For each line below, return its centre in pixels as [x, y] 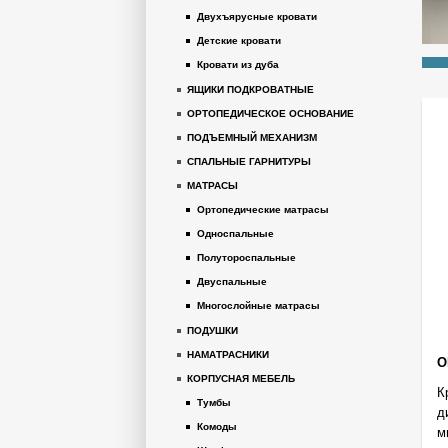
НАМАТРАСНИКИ [228, 354]
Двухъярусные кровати [257, 16]
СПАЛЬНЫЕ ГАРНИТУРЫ [249, 161]
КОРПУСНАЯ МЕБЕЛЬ [241, 378]
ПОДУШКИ [212, 330]
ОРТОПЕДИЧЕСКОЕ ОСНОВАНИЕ [270, 113]
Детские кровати [239, 40]
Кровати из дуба [238, 64]
